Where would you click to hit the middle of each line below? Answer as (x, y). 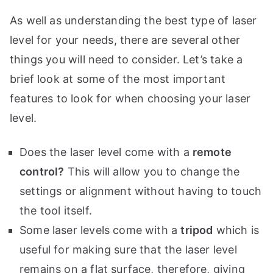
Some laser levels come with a (100, 230)
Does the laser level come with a (106, 152)
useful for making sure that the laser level (128, 250)
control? (42, 172)
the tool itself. (56, 211)
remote (212, 152)
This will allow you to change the (152, 172)
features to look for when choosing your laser (130, 99)
